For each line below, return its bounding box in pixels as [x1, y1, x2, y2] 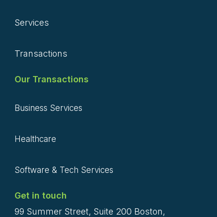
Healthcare [15, 134, 56, 144]
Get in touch [15, 190, 67, 201]
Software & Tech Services [15, 165, 113, 175]
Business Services [15, 103, 82, 113]
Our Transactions [15, 74, 89, 84]
